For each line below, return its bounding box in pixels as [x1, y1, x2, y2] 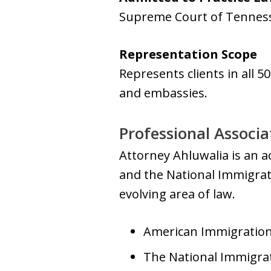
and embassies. [119, 85, 207, 101]
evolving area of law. [119, 186, 235, 202]
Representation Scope [119, 46, 257, 62]
